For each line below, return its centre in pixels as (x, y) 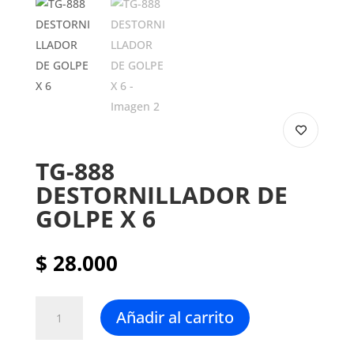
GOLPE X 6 (95, 218)
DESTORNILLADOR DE (161, 194)
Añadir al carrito (175, 318)
